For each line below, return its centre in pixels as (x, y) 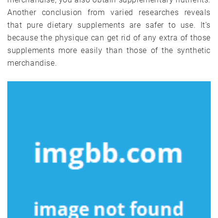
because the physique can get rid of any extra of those (109, 37)
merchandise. (32, 63)
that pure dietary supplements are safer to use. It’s (109, 25)
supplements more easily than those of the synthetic (109, 50)
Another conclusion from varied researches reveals (109, 12)
